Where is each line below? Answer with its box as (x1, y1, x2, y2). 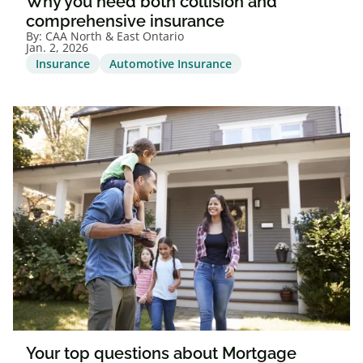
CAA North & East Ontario (45, 28, 184, 44)
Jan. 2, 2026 (26, 39, 88, 55)
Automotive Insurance (109, 55, 232, 71)
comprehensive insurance (26, 11, 224, 31)
